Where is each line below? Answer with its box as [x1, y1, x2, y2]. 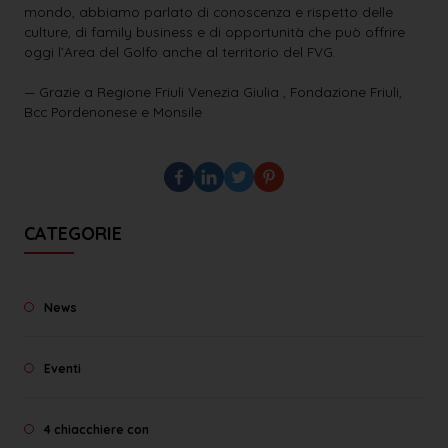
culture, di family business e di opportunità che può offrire [24, 22, 405, 40]
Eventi [44, 361, 81, 377]
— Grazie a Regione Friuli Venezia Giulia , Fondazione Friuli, [24, 82, 402, 100]
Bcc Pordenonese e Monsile [24, 102, 202, 120]
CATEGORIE [24, 221, 122, 245]
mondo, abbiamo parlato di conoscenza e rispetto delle [24, 2, 393, 20]
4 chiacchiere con [44, 422, 149, 438]
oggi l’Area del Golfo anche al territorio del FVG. [24, 42, 336, 60]
